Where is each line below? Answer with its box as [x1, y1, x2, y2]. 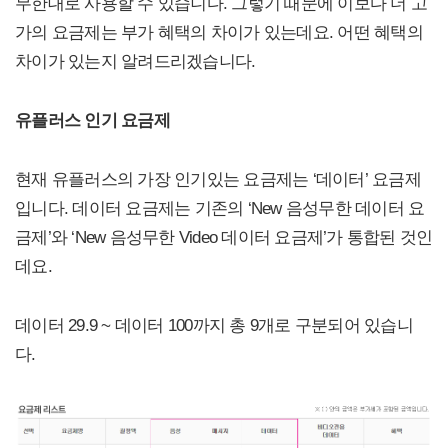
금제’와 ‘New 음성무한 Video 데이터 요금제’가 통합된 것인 [15, 227, 433, 248]
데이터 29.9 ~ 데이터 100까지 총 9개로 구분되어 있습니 [15, 315, 413, 336]
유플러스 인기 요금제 [15, 110, 170, 131]
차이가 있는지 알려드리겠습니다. [15, 51, 256, 72]
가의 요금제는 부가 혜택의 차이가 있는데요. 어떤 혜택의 [15, 22, 423, 43]
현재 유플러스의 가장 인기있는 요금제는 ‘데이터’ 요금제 [15, 169, 421, 190]
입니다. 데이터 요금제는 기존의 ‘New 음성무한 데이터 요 [15, 198, 425, 219]
